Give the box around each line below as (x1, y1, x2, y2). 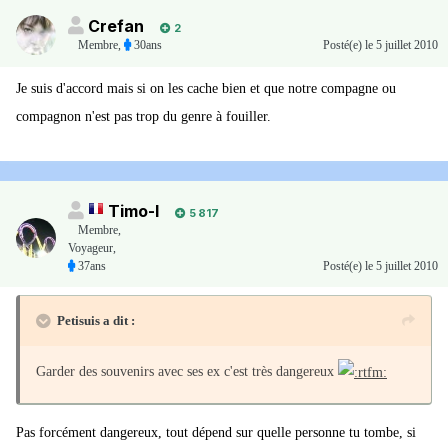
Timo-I (108, 201, 159, 222)
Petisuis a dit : (57, 313, 135, 329)
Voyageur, (68, 241, 116, 256)
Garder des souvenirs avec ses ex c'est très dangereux (36, 364, 338, 380)
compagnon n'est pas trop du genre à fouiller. (16, 109, 271, 125)
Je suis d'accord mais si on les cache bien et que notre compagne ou (16, 81, 396, 97)
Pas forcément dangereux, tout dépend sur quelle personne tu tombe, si (16, 425, 416, 441)
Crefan (88, 16, 144, 37)
